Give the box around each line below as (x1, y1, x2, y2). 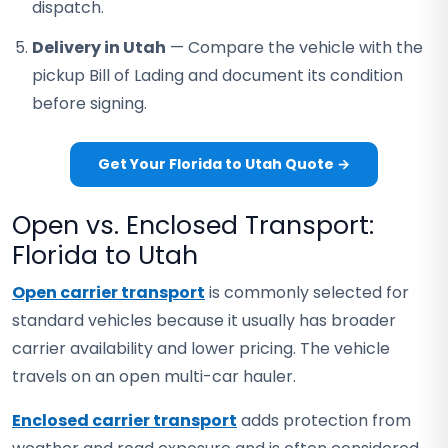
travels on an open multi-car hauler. (12, 365, 296, 388)
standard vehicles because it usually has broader (12, 309, 396, 332)
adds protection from (237, 409, 411, 432)
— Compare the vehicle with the (166, 36, 423, 59)
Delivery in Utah (32, 36, 166, 59)
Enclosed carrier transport (12, 409, 237, 432)
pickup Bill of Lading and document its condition (32, 64, 403, 87)
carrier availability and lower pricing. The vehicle (12, 337, 390, 360)
